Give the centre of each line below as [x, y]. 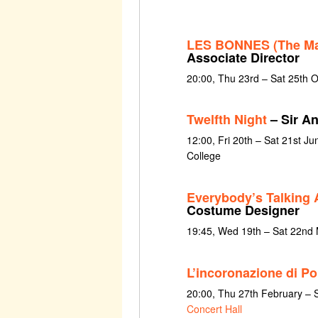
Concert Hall [214, 308]
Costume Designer [243, 210]
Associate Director [243, 57]
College [203, 156]
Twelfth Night [226, 120]
